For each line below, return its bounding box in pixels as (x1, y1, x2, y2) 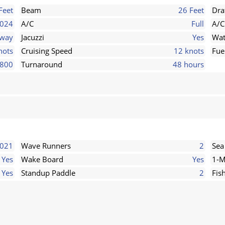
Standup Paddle (21, 168, 75, 178)
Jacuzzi (21, 32, 44, 42)
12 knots (174, 46, 204, 56)
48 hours (173, 59, 204, 69)
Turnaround (21, 59, 62, 69)
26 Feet (178, 5, 204, 15)
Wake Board (21, 154, 63, 164)
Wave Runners (21, 141, 71, 151)
